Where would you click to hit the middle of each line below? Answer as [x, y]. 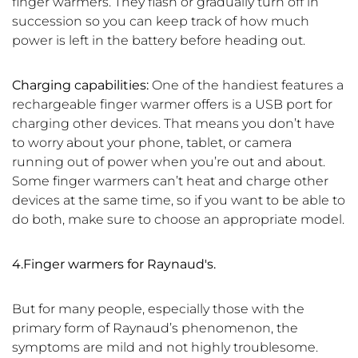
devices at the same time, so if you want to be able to [179, 201]
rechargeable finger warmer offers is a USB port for [172, 105]
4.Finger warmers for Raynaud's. [114, 265]
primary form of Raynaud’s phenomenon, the [155, 328]
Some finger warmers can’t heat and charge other [170, 181]
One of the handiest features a [248, 86]
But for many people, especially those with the [158, 309]
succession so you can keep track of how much [161, 22]
